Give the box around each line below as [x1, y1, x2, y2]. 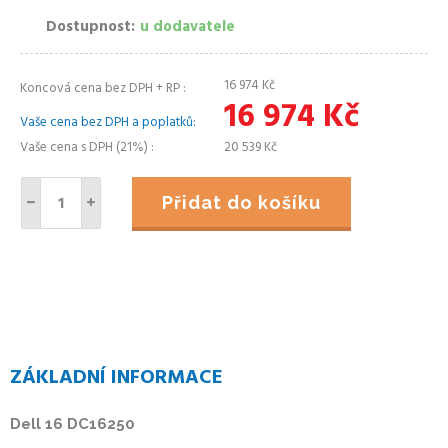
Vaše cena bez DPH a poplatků [20, 112, 193, 133]
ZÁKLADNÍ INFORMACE [10, 362, 223, 394]
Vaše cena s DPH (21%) [20, 137, 151, 158]
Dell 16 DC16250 [10, 415, 135, 433]
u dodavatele [140, 15, 235, 39]
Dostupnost [46, 15, 131, 39]
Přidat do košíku [174, 192, 321, 213]
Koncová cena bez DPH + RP [20, 78, 183, 99]
